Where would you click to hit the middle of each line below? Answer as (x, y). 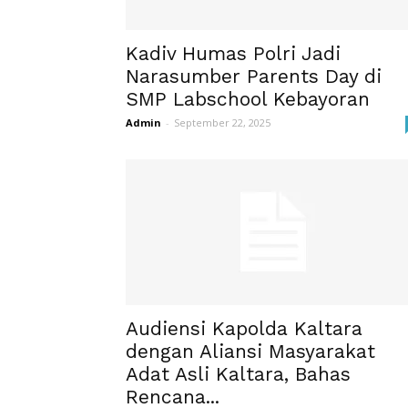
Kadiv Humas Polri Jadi (233, 53)
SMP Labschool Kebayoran (248, 99)
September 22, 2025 (222, 122)
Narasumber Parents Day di (254, 76)
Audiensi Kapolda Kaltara (244, 328)
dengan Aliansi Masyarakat (250, 351)
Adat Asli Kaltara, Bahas (238, 374)
